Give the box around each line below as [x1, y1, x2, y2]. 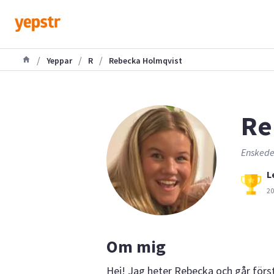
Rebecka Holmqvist [109, 54, 182, 66]
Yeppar [46, 54, 72, 66]
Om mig [106, 235, 166, 257]
